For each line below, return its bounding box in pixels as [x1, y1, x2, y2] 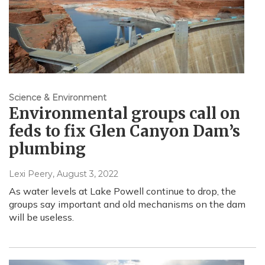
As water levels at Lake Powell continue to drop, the [9, 185, 236, 198]
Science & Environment [9, 92, 106, 104]
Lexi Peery [9, 169, 53, 180]
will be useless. [9, 211, 74, 224]
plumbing [9, 139, 86, 159]
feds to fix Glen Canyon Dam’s [9, 121, 240, 141]
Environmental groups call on [9, 104, 240, 124]
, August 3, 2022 [53, 169, 118, 180]
